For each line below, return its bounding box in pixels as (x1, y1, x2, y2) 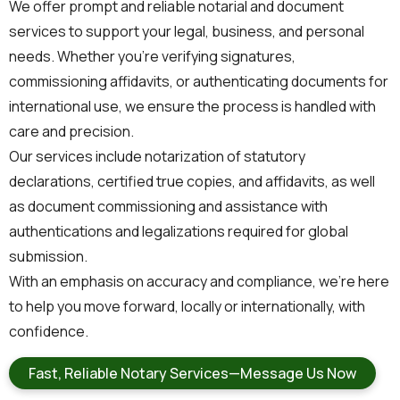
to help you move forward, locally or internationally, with (9, 296, 365, 316)
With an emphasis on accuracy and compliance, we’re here (9, 271, 389, 291)
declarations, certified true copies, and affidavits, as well (9, 171, 375, 191)
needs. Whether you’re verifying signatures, (9, 46, 296, 66)
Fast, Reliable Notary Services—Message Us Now (29, 363, 356, 383)
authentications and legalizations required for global (9, 221, 348, 241)
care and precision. (9, 121, 134, 141)
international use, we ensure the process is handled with (9, 96, 376, 116)
